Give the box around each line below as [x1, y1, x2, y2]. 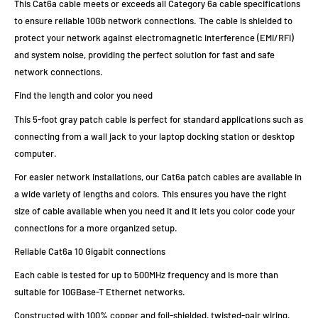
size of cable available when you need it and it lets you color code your [14, 204, 295, 216]
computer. [14, 147, 57, 159]
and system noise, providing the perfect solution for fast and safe [14, 49, 275, 61]
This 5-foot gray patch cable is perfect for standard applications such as [14, 113, 303, 125]
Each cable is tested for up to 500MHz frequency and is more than [14, 268, 278, 280]
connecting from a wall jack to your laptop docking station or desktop [14, 130, 295, 142]
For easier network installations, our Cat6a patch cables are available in [14, 170, 302, 182]
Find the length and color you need [14, 89, 153, 102]
